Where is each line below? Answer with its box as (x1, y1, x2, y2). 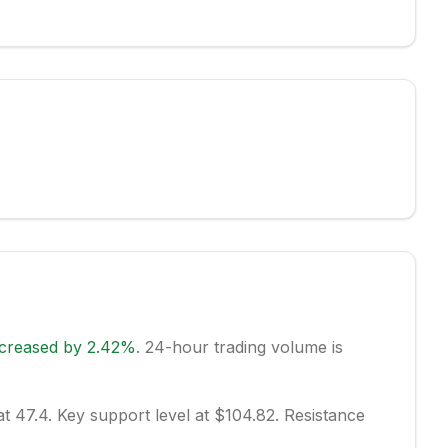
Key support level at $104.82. (51, 405, 279, 425)
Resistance (278, 405, 365, 425)
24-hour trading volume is (139, 337, 343, 357)
